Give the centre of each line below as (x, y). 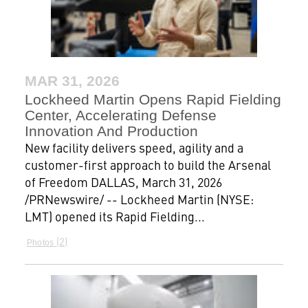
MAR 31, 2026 (72, 80)
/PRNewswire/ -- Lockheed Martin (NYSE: (139, 199)
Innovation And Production (111, 131)
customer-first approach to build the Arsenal (147, 164)
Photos (40, 242)
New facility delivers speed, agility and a (134, 147)
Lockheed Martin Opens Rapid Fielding (153, 99)
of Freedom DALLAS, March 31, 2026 (123, 181)
